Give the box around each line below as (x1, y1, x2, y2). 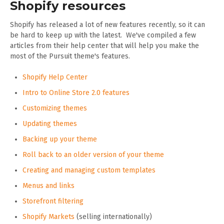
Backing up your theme (22, 135, 97, 144)
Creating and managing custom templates (22, 166, 155, 175)
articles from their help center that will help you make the (10, 41, 199, 50)
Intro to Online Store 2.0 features (22, 88, 129, 97)
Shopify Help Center (22, 73, 87, 82)
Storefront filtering (22, 197, 83, 206)
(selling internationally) (74, 212, 152, 221)
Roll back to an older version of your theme (22, 150, 164, 159)
